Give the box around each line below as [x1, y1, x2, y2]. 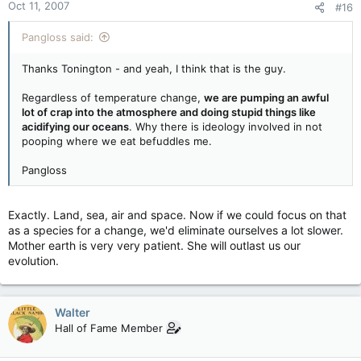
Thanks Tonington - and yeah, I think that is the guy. [22, 62, 286, 75]
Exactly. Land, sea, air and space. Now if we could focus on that [8, 208, 346, 222]
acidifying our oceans [22, 120, 129, 133]
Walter [55, 305, 90, 319]
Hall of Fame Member [55, 322, 163, 334]
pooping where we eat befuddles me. [22, 135, 212, 147]
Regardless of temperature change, [22, 91, 204, 104]
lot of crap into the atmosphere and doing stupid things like [22, 106, 316, 118]
